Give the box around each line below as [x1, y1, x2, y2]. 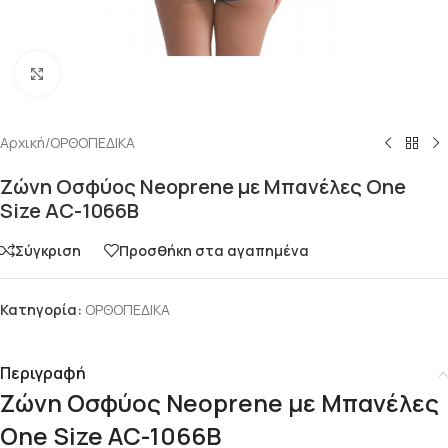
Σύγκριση [15, 240, 81, 260]
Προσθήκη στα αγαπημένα [119, 240, 309, 260]
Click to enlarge [59, 64, 156, 82]
